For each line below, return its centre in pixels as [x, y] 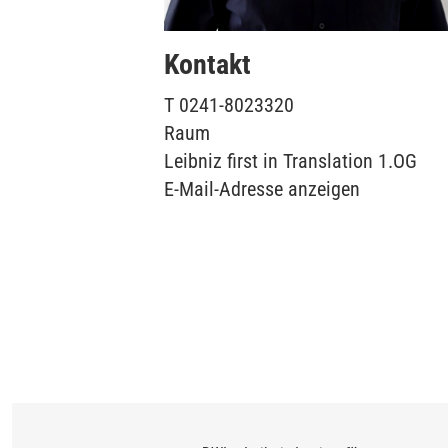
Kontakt [207, 65]
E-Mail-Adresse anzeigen [262, 189]
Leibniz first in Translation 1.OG [290, 161]
